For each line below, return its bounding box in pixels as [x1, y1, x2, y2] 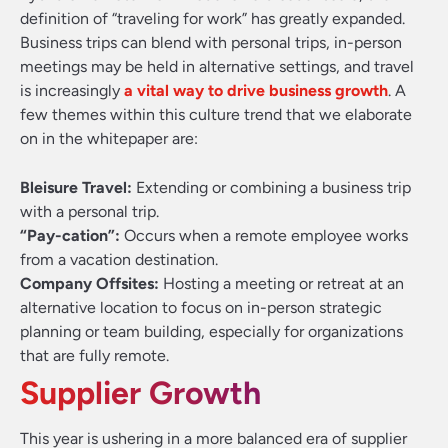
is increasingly [20, 81, 124, 100]
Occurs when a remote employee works [120, 226, 408, 245]
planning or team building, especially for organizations [20, 322, 403, 341]
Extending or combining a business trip [132, 178, 411, 197]
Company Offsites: [20, 274, 163, 293]
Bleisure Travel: [20, 178, 132, 197]
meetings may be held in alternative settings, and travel [20, 57, 414, 76]
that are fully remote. [20, 346, 169, 365]
